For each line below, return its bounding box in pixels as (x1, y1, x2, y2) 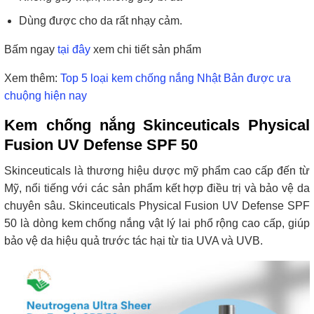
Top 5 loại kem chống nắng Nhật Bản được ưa (60, 72, 291, 85)
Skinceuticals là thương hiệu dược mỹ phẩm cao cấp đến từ (4, 165, 310, 177)
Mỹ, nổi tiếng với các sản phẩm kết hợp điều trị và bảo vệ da (4, 182, 310, 195)
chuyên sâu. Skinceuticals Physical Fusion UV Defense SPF (4, 200, 310, 212)
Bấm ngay (4, 43, 57, 56)
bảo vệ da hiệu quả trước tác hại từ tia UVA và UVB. (4, 235, 263, 247)
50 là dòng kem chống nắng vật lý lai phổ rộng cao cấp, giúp (4, 217, 310, 230)
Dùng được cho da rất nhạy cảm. (18, 15, 182, 27)
